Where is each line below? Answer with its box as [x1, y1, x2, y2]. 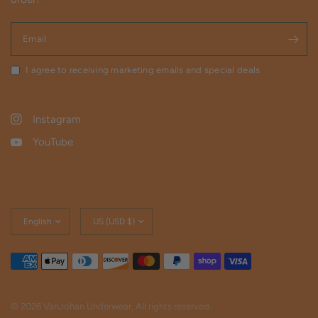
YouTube [33, 136, 73, 149]
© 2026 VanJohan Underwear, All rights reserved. [11, 301, 212, 312]
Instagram [33, 113, 81, 126]
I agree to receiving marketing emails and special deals [26, 65, 261, 76]
